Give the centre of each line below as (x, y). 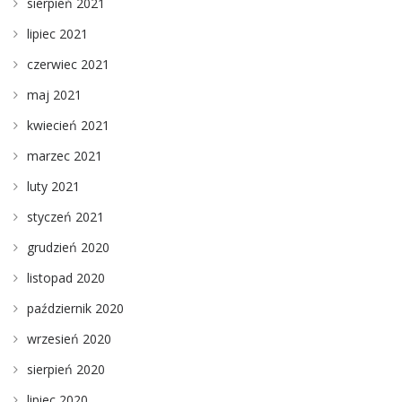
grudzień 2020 (68, 247)
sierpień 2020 (66, 369)
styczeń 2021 (66, 216)
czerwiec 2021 (68, 64)
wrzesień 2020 (69, 338)
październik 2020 (75, 308)
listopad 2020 (66, 277)
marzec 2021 (65, 155)
